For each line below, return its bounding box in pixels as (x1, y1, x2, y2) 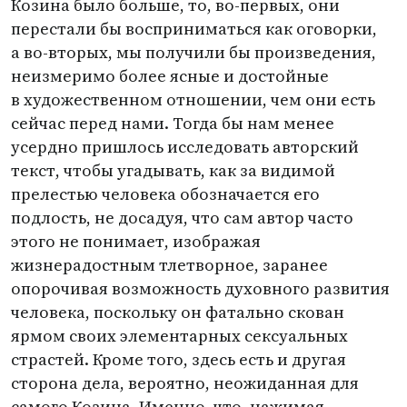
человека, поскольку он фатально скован (11, 301, 344, 323)
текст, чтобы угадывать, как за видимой (11, 159, 335, 182)
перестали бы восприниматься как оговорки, (11, 17, 377, 40)
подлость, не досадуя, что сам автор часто (11, 206, 353, 229)
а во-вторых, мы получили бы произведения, (11, 41, 376, 64)
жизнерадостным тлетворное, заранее (11, 253, 328, 276)
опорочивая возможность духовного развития (11, 277, 390, 300)
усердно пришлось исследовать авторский (11, 135, 359, 158)
